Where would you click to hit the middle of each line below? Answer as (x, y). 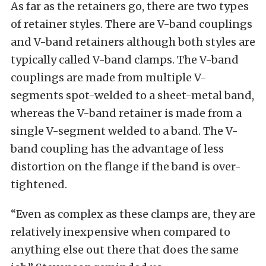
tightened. (39, 184)
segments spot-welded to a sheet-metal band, (132, 95)
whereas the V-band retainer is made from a (126, 113)
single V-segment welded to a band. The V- (124, 131)
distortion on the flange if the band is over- (126, 167)
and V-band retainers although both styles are (133, 42)
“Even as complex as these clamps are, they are (133, 214)
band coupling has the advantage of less (117, 149)
